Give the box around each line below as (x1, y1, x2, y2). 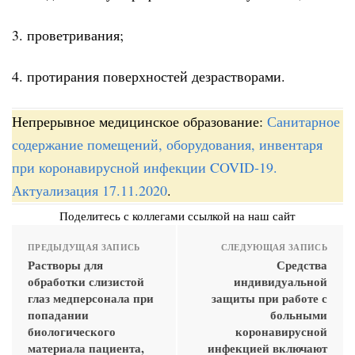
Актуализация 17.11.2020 (12, 180, 167, 200)
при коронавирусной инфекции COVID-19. (12, 157, 277, 177)
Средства (277, 255, 327, 273)
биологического (28, 322, 116, 340)
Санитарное (267, 111, 340, 131)
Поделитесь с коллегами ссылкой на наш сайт (59, 207, 296, 223)
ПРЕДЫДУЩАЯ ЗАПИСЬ (28, 240, 140, 254)
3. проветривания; (12, 25, 124, 44)
